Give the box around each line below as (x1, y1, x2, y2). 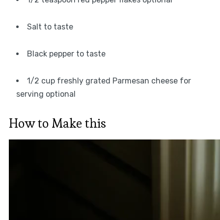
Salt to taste (27, 22, 73, 32)
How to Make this (8, 115, 106, 132)
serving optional (16, 89, 76, 99)
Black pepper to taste (27, 49, 106, 59)
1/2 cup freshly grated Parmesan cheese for (27, 76, 191, 86)
